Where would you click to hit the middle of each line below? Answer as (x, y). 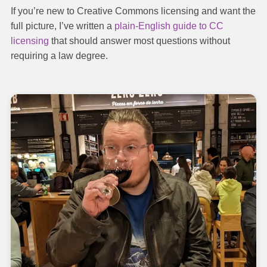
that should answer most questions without (139, 41)
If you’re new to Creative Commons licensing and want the (133, 11)
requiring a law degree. (59, 55)
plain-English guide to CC (169, 26)
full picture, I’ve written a (63, 26)
